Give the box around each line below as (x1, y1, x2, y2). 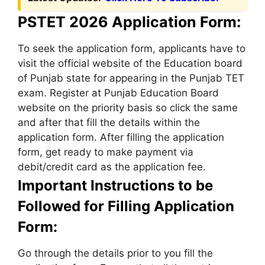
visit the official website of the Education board (18, 57, 243, 69)
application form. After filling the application (18, 131, 224, 143)
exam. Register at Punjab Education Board (18, 86, 219, 99)
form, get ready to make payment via (18, 146, 193, 158)
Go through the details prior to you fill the (18, 247, 213, 259)
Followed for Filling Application (18, 197, 234, 215)
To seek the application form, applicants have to (18, 42, 245, 54)
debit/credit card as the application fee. (18, 160, 206, 173)
